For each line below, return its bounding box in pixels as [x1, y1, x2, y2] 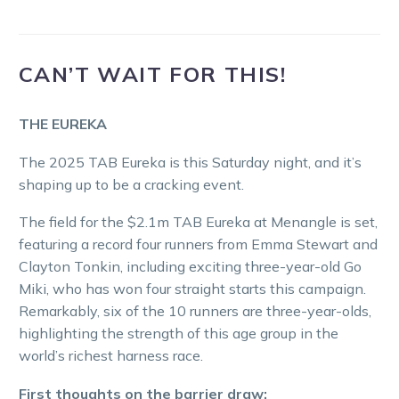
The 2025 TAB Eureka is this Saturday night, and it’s [19, 152, 362, 171]
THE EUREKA [19, 114, 107, 133]
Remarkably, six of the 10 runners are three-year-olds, [19, 302, 371, 321]
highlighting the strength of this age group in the [19, 324, 338, 343]
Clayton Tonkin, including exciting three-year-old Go [19, 257, 362, 276]
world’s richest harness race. [19, 346, 203, 365]
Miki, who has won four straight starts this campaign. [19, 280, 366, 298]
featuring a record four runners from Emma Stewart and [19, 235, 378, 254]
